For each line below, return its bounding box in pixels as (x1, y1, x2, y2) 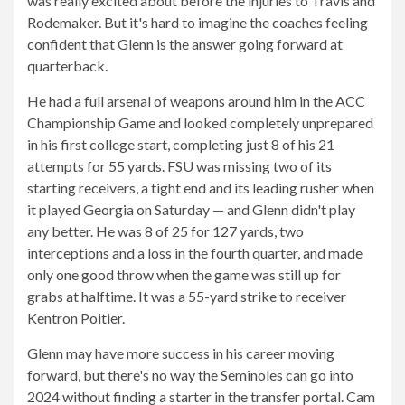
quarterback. (27, 57, 108, 74)
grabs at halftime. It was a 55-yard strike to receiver (27, 287, 346, 305)
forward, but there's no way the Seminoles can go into (27, 366, 353, 383)
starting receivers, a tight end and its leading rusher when (27, 179, 374, 196)
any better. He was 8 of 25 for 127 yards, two (27, 222, 304, 240)
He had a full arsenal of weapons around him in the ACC (27, 92, 365, 109)
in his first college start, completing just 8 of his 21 (27, 136, 334, 153)
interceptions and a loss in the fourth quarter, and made (27, 244, 363, 261)
